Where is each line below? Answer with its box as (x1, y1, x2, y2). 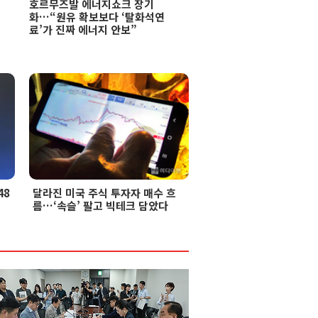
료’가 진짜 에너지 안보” (29, 22, 137, 37)
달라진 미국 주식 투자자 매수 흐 (32, 185, 176, 200)
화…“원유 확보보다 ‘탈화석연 (29, 9, 165, 24)
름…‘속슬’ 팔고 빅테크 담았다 (32, 198, 168, 213)
